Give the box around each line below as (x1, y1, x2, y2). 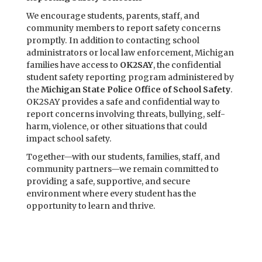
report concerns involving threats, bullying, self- (26, 109, 225, 119)
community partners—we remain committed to (26, 164, 219, 174)
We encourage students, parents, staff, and (26, 11, 199, 21)
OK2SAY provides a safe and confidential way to (26, 96, 220, 107)
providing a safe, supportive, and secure (26, 176, 190, 187)
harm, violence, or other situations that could (26, 121, 207, 132)
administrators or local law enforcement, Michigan (26, 47, 234, 58)
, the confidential (153, 60, 221, 70)
